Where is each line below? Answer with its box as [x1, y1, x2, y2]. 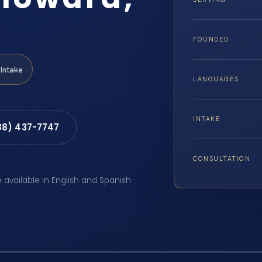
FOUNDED [193, 35, 229, 43]
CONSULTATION [193, 154, 251, 163]
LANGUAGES [193, 74, 239, 83]
